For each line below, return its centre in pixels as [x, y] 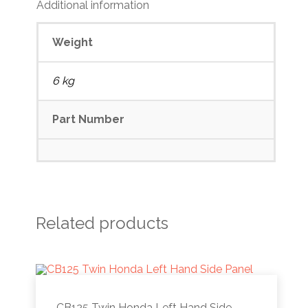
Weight [73, 42]
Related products [102, 223]
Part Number [89, 119]
